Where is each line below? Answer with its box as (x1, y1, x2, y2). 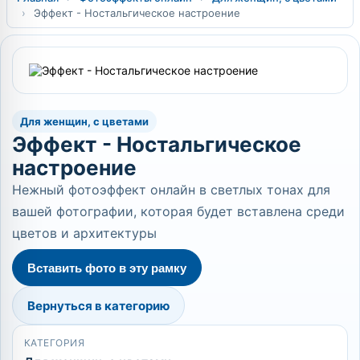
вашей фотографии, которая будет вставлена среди (12, 203, 345, 219)
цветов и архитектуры (12, 225, 157, 241)
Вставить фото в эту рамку (27, 260, 186, 275)
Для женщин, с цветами (20, 115, 149, 128)
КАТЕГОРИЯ (24, 337, 85, 349)
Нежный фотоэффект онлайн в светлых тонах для (12, 182, 330, 198)
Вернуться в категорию (27, 297, 170, 313)
